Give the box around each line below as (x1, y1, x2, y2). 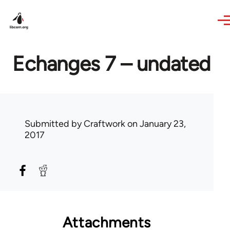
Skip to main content (9, 2, 89, 12)
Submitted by (25, 118, 84, 129)
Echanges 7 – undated (12, 51, 210, 76)
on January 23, (125, 118, 186, 129)
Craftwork (84, 118, 125, 129)
